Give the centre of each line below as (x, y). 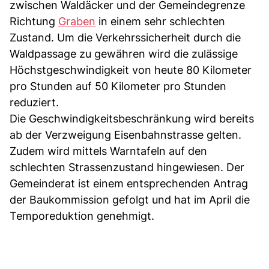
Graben (77, 21)
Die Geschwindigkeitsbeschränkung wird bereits (132, 118)
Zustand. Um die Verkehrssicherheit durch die (125, 37)
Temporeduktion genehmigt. (82, 216)
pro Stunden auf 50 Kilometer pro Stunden (118, 86)
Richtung (34, 21)
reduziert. (34, 102)
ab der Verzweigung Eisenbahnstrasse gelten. (125, 134)
